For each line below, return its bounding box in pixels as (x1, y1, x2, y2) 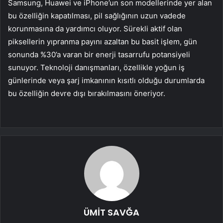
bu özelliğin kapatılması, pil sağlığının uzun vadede (8, 11, 186, 21)
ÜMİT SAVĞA (84, 206, 139, 219)
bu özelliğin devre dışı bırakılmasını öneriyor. (8, 89, 165, 99)
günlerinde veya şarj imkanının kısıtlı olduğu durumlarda (8, 76, 205, 86)
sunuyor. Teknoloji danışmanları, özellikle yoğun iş (8, 63, 185, 73)
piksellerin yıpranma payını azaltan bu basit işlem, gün (8, 37, 197, 47)
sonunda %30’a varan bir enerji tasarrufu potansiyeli (8, 50, 190, 60)
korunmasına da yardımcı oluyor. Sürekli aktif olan (8, 24, 182, 34)
